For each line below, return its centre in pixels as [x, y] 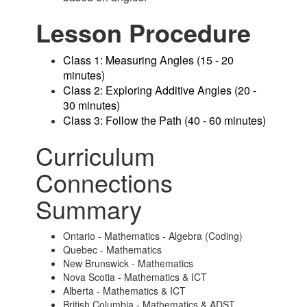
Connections [105, 182]
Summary [89, 209]
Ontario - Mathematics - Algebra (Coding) [153, 236]
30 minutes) [92, 105]
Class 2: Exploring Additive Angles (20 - [160, 90]
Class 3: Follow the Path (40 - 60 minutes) [165, 120]
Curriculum [96, 155]
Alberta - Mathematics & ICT [125, 291]
